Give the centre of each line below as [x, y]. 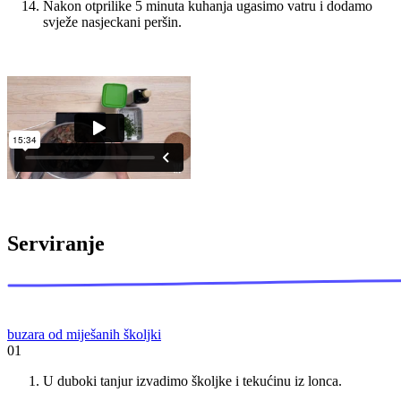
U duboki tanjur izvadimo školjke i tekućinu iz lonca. [192, 381]
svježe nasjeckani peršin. [112, 22]
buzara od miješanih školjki [84, 335]
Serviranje [56, 244]
